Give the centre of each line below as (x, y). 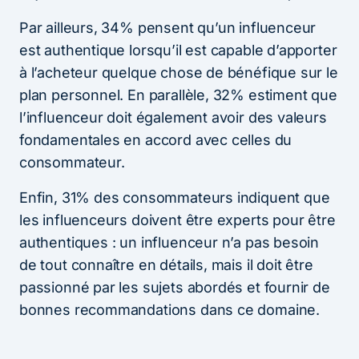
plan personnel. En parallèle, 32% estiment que (178, 95)
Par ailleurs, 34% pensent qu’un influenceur (168, 27)
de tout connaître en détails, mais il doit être (166, 264)
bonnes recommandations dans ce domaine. (169, 309)
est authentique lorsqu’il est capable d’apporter (178, 50)
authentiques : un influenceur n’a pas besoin (169, 242)
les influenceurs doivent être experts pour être (177, 220)
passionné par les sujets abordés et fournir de (175, 287)
